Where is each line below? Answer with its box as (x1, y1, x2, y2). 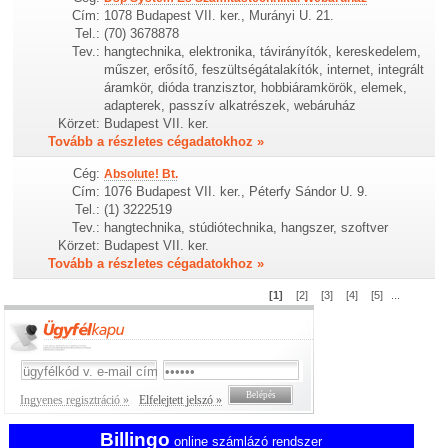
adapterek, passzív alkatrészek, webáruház (104, 98, 357, 114)
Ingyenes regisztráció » (20, 393, 130, 408)
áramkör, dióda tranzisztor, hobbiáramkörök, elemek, (104, 80, 408, 96)
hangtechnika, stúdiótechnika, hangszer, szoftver (104, 220, 389, 236)
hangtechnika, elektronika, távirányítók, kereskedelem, (104, 44, 422, 60)
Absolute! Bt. (104, 167, 179, 182)
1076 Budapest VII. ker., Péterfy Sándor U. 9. (104, 184, 369, 200)
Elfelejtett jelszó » (139, 393, 223, 408)
